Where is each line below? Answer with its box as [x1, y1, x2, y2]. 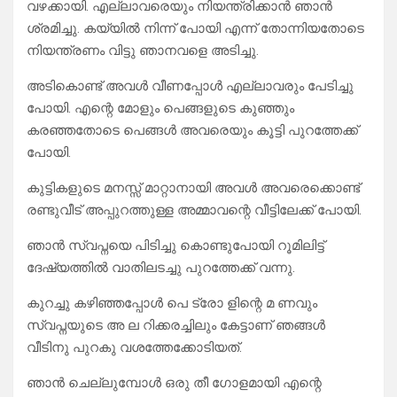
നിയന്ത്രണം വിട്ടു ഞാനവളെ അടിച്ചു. [27, 43, 259, 59]
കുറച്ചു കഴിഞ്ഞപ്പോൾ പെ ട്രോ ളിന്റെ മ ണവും [27, 295, 317, 312]
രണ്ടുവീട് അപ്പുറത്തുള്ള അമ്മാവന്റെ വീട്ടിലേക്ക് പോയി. [27, 202, 362, 219]
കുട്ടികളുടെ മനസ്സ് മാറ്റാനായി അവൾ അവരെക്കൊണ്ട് [27, 180, 360, 197]
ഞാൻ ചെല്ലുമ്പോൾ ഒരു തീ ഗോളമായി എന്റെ [27, 375, 322, 392]
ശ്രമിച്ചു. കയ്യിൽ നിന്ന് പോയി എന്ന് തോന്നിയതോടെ [27, 20, 364, 37]
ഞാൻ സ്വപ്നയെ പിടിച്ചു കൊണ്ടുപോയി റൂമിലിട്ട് [27, 237, 324, 254]
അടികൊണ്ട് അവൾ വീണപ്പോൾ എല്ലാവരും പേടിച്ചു [27, 78, 354, 95]
